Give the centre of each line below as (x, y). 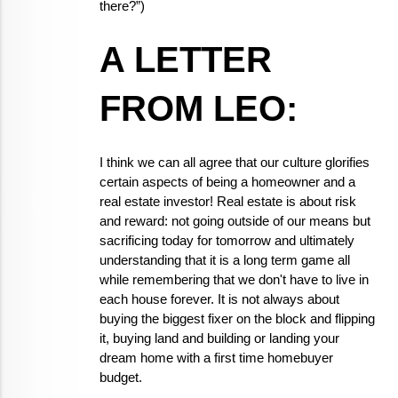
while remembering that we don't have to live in (234, 280)
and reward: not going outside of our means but (235, 221)
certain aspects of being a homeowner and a (227, 182)
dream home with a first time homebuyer (216, 358)
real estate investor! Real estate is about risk (228, 202)
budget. (121, 378)
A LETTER (186, 60)
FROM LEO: (199, 108)
